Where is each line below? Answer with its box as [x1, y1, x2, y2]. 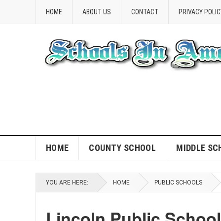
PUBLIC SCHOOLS [154, 179, 202, 186]
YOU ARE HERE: [46, 179, 88, 186]
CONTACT [131, 8, 158, 16]
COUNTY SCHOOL [89, 143, 156, 153]
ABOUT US [82, 8, 111, 16]
